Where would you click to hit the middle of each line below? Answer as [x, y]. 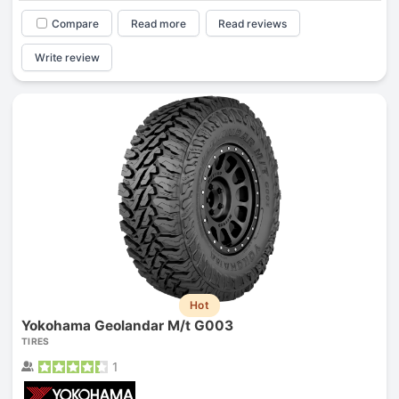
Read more [159, 23]
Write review [67, 58]
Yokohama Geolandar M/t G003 [127, 326]
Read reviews [253, 23]
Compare [75, 23]
